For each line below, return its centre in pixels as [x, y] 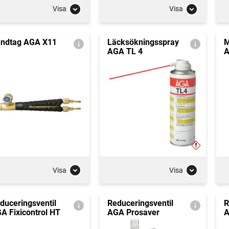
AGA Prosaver [133, 212]
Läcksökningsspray [143, 42]
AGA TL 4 [125, 51]
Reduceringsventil [140, 203]
